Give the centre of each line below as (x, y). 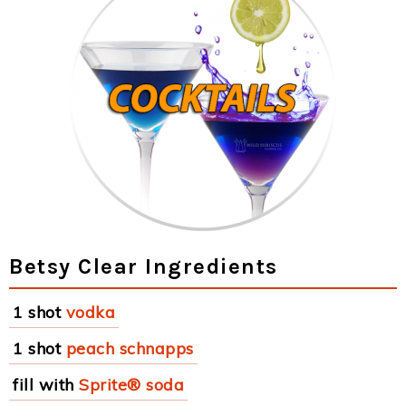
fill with (43, 385)
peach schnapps (130, 348)
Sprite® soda (131, 385)
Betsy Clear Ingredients (144, 266)
